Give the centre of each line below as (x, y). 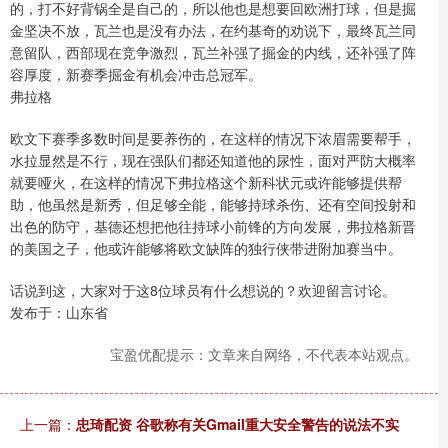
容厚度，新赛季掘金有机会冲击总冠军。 (136, 74)
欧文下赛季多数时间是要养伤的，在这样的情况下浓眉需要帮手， (213, 138)
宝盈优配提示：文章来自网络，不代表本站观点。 (264, 354)
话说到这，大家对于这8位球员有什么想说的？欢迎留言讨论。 (203, 290)
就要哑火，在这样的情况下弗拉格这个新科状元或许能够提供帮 (206, 182)
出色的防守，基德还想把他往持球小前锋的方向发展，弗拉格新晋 (213, 226)
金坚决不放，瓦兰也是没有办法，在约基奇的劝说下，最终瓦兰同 (213, 30)
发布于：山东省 (59, 312)
